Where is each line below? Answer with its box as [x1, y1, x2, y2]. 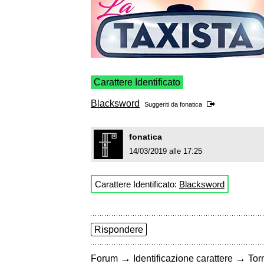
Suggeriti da [144, 101, 180, 108]
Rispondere [94, 225, 143, 235]
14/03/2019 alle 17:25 [129, 147, 202, 156]
